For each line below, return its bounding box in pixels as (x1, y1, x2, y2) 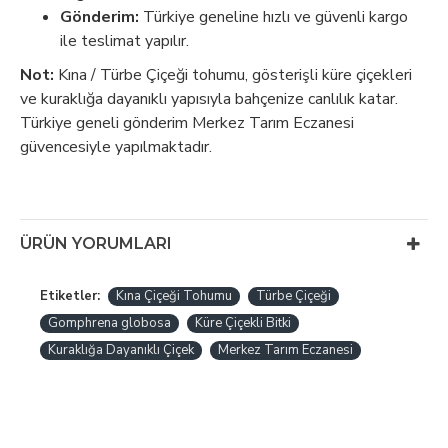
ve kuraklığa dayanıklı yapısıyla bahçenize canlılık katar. (20, 88, 398, 110)
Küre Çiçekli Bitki (195, 314, 291, 332)
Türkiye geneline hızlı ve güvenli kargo (139, 6, 408, 28)
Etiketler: (40, 287, 100, 305)
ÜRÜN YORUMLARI (20, 234, 172, 253)
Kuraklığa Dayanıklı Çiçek (48, 341, 194, 359)
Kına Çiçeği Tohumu (116, 287, 232, 305)
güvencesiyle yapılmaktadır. (20, 136, 212, 158)
